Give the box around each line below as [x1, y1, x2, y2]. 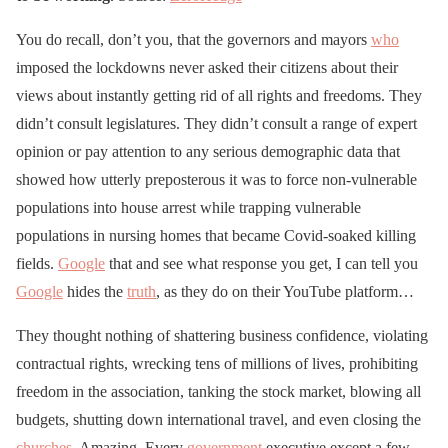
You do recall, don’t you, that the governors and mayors [16, 30, 371, 48]
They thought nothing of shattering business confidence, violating [16, 326, 428, 344]
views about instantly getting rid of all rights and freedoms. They [16, 86, 422, 104]
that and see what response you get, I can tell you [105, 254, 418, 272]
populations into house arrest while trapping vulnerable [16, 198, 361, 216]
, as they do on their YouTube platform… [156, 282, 414, 300]
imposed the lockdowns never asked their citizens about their [16, 58, 398, 76]
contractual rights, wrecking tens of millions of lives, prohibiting [16, 354, 418, 372]
